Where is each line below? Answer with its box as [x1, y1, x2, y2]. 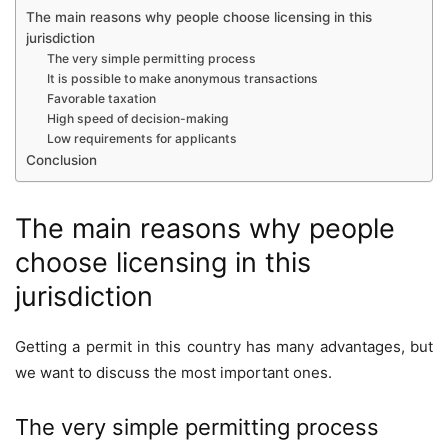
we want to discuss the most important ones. [15, 362, 332, 382]
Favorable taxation [47, 90, 157, 106]
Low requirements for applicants [47, 130, 238, 146]
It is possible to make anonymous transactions [47, 70, 319, 86]
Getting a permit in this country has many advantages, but [15, 336, 433, 356]
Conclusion [26, 151, 97, 168]
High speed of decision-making [47, 110, 230, 126]
